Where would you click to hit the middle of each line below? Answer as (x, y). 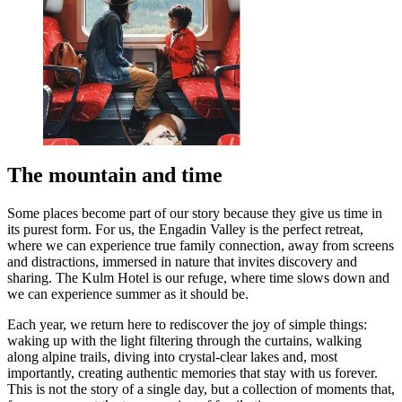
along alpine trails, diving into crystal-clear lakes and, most (172, 357)
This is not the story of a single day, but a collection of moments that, (201, 389)
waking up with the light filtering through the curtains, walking (184, 341)
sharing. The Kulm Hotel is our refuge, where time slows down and (198, 278)
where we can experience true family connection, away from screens (201, 246)
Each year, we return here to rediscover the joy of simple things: (187, 325)
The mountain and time (115, 175)
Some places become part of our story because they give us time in (195, 214)
